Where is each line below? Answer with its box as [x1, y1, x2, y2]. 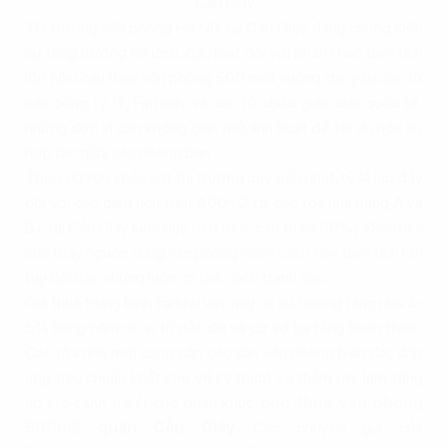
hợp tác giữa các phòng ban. [25, 142, 213, 162]
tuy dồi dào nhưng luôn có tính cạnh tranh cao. [25, 267, 328, 287]
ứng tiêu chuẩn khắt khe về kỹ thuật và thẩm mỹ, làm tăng [25, 367, 423, 387]
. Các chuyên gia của [234, 417, 424, 437]
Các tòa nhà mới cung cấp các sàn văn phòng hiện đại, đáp [25, 342, 423, 362]
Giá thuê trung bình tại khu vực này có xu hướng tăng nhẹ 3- [25, 292, 423, 312]
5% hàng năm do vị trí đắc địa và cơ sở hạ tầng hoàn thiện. [25, 317, 423, 337]
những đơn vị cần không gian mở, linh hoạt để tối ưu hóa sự [25, 117, 423, 137]
